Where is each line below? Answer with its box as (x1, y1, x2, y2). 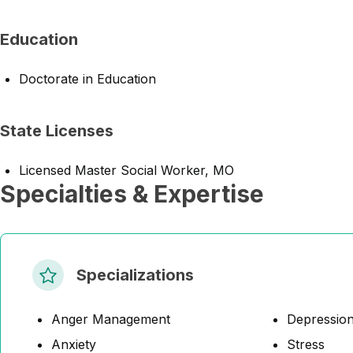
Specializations (76, 266, 194, 284)
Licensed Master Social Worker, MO (19, 162, 234, 178)
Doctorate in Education (19, 71, 156, 87)
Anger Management (51, 311, 170, 327)
